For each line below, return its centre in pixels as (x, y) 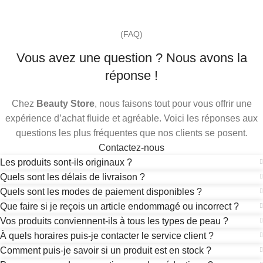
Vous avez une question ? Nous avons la (131, 58)
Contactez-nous (131, 147)
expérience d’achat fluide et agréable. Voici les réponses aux (131, 118)
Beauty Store (65, 103)
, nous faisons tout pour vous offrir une (173, 103)
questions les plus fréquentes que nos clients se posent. (131, 133)
